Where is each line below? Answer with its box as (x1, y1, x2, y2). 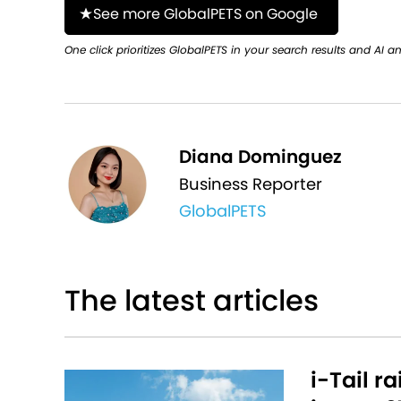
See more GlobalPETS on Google (93, 3, 318, 24)
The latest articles (64, 279, 319, 320)
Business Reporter (179, 173, 323, 196)
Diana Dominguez (179, 144, 343, 170)
